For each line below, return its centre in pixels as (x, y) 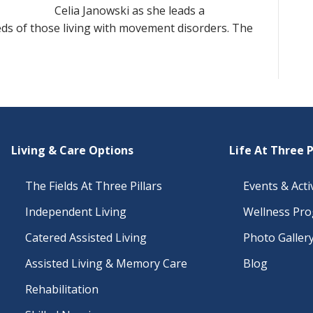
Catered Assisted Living (86, 238)
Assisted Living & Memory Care (106, 263)
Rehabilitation (62, 289)
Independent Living (76, 212)
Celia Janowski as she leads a (130, 10)
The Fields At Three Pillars (94, 186)
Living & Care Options (72, 150)
